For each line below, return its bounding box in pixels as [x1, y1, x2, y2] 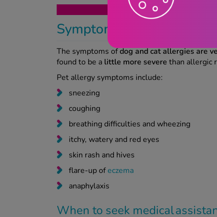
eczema [108, 165, 134, 176]
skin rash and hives [69, 149, 137, 160]
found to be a [57, 56, 104, 67]
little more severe [104, 56, 167, 67]
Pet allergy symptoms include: [57, 72, 167, 83]
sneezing [69, 87, 102, 98]
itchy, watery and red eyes [69, 134, 161, 145]
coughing [69, 103, 102, 114]
